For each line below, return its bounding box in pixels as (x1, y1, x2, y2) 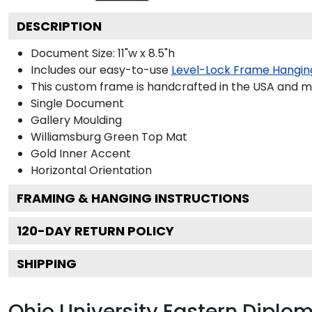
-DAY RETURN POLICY (38, 221, 174, 240)
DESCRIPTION (17, 17, 102, 35)
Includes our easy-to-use (31, 61, 171, 78)
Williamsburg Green (31, 128, 139, 145)
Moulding (70, 111, 122, 128)
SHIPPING (17, 254, 77, 272)
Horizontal (31, 162, 86, 178)
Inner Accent (56, 145, 131, 162)
